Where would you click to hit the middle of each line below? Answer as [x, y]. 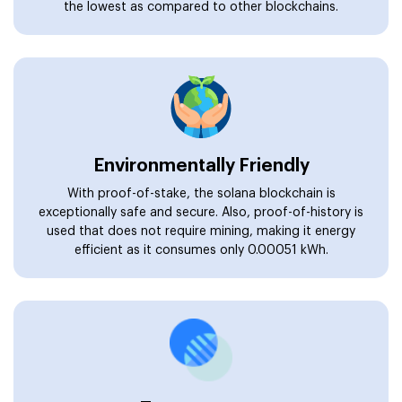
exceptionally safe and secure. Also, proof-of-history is [201, 212]
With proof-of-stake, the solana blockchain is [201, 193]
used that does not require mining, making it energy [201, 231]
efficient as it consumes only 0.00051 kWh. [201, 250]
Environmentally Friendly [201, 166]
